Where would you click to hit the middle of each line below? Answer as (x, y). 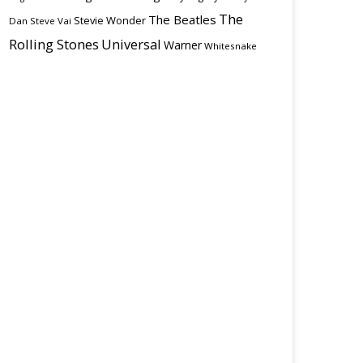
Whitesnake (230, 46)
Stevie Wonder (109, 20)
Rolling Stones (53, 44)
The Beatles (182, 19)
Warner (182, 45)
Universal (131, 44)
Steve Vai (50, 21)
